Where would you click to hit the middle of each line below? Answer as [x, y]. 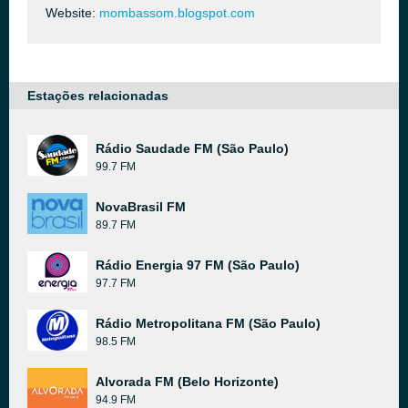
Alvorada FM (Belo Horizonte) [187, 382]
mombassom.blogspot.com [177, 13]
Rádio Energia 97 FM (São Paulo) [198, 265]
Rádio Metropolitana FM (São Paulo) [208, 323]
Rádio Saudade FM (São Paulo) [192, 148]
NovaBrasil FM [141, 207]
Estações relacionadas [98, 96]
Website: [72, 13]
